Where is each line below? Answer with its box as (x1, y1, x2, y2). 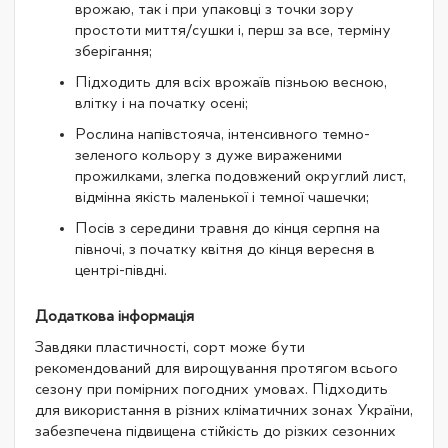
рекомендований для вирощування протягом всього (35, 360, 398, 377)
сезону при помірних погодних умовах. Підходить (35, 381, 388, 398)
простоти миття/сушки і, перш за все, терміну (75, 22, 391, 39)
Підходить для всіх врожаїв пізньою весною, (75, 74, 387, 91)
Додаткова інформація (35, 308, 194, 325)
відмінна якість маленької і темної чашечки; (75, 189, 369, 206)
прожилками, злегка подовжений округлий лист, (75, 168, 406, 185)
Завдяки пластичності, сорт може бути (35, 339, 305, 356)
